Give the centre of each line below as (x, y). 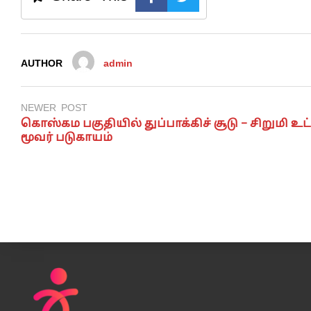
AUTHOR (42, 64)
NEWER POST (54, 108)
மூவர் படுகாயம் (67, 138)
